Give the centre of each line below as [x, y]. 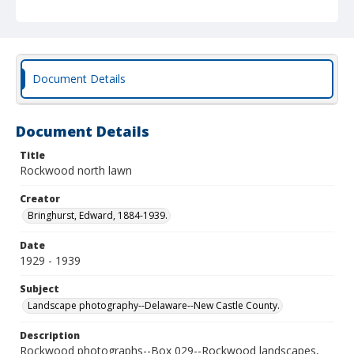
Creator [40, 199]
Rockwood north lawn [76, 170]
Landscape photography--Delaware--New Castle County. [154, 305]
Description [50, 335]
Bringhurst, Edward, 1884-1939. [98, 215]
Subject [40, 289]
